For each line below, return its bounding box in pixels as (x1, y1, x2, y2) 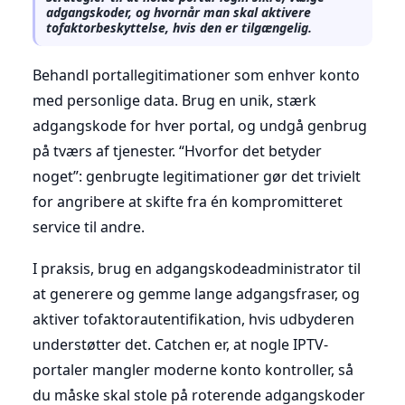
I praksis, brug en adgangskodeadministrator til (33, 258, 361, 278)
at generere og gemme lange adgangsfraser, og (33, 283, 360, 304)
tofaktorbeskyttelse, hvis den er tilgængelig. (46, 18, 312, 36)
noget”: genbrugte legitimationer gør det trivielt (33, 165, 361, 186)
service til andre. (33, 216, 145, 237)
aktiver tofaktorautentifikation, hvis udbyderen (33, 308, 354, 329)
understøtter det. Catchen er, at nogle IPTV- (33, 334, 328, 354)
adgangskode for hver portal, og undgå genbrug (33, 115, 367, 136)
